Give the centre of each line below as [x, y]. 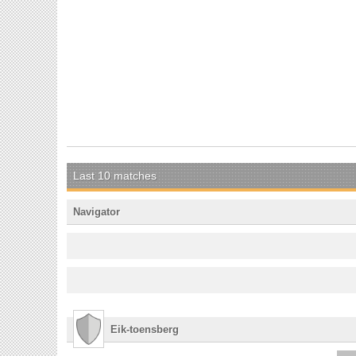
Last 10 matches [115, 175]
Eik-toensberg [145, 329]
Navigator [97, 211]
